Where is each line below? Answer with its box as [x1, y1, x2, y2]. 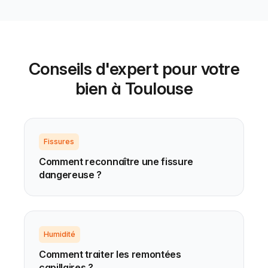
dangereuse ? [39, 169, 102, 181]
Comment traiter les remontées [39, 248, 181, 260]
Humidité [44, 230, 75, 239]
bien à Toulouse [75, 78, 193, 99]
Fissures [44, 137, 74, 146]
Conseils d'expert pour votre [28, 59, 240, 79]
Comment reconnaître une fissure [39, 156, 194, 167]
